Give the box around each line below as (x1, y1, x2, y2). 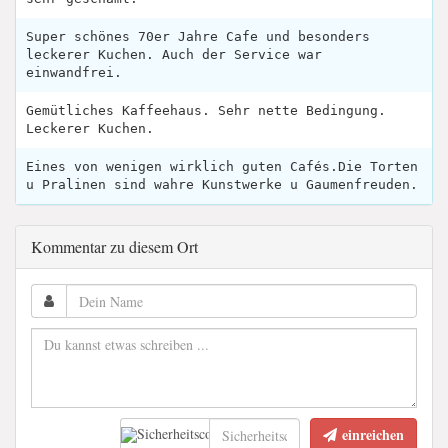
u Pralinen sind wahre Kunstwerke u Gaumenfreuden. (26, 177, 418, 193)
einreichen (342, 424, 404, 446)
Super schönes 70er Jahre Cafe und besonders (26, 29, 370, 45)
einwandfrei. (26, 65, 122, 81)
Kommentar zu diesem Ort (31, 236, 198, 258)
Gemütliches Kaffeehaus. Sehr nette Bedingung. (26, 103, 386, 119)
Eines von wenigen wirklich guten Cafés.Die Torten (26, 159, 418, 175)
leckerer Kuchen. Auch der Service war (26, 47, 322, 63)
